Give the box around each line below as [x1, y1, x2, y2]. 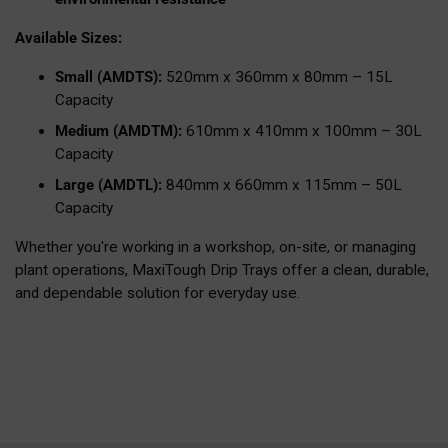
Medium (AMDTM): [55, 122, 186, 141]
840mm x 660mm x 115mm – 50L [162, 176, 402, 195]
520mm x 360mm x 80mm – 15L [162, 68, 393, 87]
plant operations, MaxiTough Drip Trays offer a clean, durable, [15, 261, 429, 280]
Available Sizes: [15, 29, 122, 48]
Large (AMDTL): [55, 176, 162, 195]
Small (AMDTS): [55, 68, 162, 87]
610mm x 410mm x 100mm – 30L [186, 122, 422, 141]
